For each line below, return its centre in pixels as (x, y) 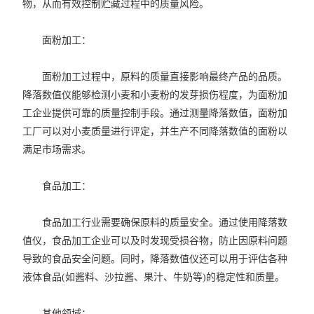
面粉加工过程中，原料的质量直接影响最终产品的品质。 (155, 77)
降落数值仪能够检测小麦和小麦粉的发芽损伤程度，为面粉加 (155, 95)
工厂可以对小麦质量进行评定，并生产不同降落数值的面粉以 (155, 131)
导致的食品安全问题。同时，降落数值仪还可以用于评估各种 (155, 259)
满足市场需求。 (57, 150)
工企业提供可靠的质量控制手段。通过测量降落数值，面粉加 (155, 113)
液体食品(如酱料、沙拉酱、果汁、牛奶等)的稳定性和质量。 (154, 277)
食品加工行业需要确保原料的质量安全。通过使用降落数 (155, 223)
